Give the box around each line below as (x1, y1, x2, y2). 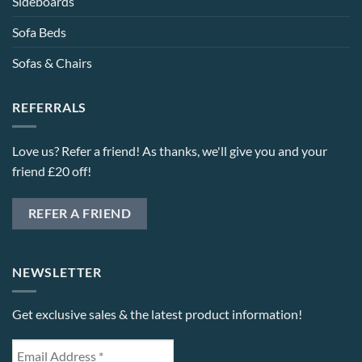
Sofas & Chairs (12, 54, 92, 70)
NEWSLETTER (12, 263, 102, 280)
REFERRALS (12, 99, 87, 115)
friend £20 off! (12, 163, 91, 179)
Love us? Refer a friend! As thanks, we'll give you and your (12, 143, 327, 159)
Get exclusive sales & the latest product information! (12, 306, 302, 322)
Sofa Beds (12, 23, 66, 40)
